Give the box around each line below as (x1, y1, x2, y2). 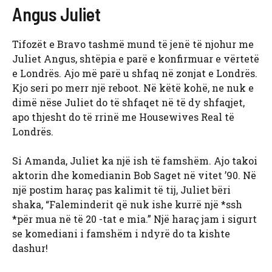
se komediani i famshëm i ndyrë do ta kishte (12, 227, 230, 240)
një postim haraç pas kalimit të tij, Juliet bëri (12, 183, 231, 197)
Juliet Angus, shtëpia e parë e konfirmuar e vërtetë (12, 52, 259, 66)
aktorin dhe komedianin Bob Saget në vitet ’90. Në (12, 169, 256, 182)
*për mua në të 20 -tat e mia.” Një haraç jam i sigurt (12, 212, 257, 226)
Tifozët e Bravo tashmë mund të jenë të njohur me (12, 38, 254, 51)
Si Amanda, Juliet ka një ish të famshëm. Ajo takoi (12, 154, 257, 168)
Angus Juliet (12, 3, 101, 25)
